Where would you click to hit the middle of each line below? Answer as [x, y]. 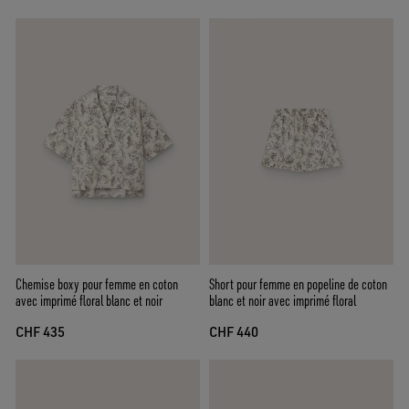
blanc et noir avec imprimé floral [283, 300]
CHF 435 [40, 331]
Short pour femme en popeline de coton [298, 283]
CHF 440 [234, 331]
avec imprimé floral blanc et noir [89, 300]
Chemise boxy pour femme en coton [97, 283]
